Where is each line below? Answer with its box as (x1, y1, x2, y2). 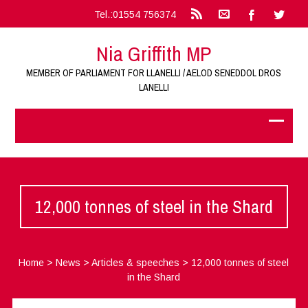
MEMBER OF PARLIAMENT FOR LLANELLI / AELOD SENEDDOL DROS (26, 67, 282, 79)
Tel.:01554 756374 (93, 9, 176, 20)
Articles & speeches (91, 257, 180, 268)
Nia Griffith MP (96, 40, 212, 67)
